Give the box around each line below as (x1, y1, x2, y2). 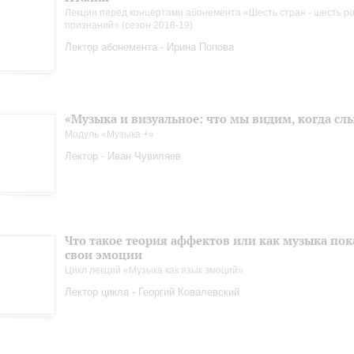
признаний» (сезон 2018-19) (65, 20, 193, 31)
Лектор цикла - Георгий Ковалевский (65, 286, 239, 298)
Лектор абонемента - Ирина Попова (65, 41, 234, 53)
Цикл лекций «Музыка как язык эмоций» (65, 265, 243, 276)
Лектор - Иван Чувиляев (65, 150, 181, 162)
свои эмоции (65, 247, 142, 262)
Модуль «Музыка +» (65, 129, 154, 140)
